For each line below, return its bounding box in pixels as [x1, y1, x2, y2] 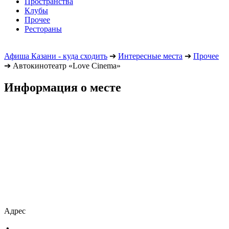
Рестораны [25, 24, 62, 33]
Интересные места [118, 51, 182, 60]
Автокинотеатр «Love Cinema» [11, 61, 121, 70]
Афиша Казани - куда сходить [4, 51, 107, 60]
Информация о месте [4, 80, 121, 94]
